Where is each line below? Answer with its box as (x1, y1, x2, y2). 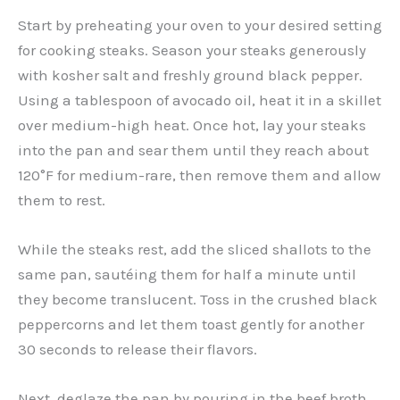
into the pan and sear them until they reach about (18, 140, 369, 159)
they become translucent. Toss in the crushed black (18, 290, 378, 309)
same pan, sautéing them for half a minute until (18, 265, 356, 284)
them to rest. (18, 190, 105, 209)
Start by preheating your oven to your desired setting (18, 15, 382, 34)
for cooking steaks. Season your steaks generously (18, 40, 366, 59)
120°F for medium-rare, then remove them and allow (18, 165, 380, 184)
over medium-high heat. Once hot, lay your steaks (18, 115, 366, 134)
